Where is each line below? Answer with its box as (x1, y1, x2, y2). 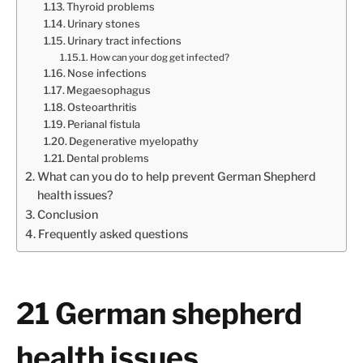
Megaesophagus (66, 83, 152, 96)
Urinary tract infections (67, 33, 182, 47)
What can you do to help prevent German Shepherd (36, 169, 316, 184)
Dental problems (66, 151, 150, 164)
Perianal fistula (67, 117, 141, 130)
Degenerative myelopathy (69, 134, 199, 147)
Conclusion (36, 207, 98, 222)
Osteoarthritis (67, 100, 138, 113)
